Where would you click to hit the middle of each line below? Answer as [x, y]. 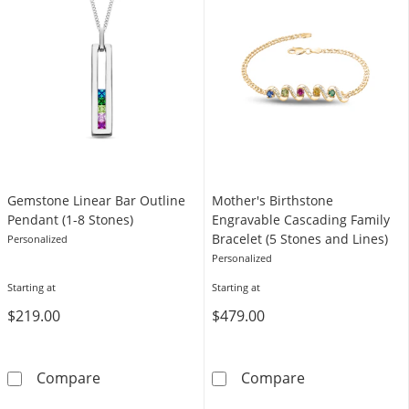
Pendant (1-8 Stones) [70, 220]
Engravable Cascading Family [301, 220]
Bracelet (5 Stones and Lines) [300, 239]
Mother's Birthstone [273, 200]
